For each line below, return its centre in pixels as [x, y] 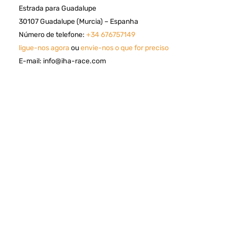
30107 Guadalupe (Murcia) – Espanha [78, 21]
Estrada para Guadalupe [57, 8]
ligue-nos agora [44, 48]
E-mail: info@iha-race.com [62, 61]
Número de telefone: [52, 34]
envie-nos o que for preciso [124, 48]
